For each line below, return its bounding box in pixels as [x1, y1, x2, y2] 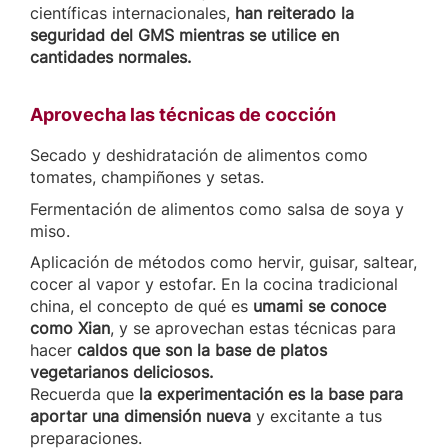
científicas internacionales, [30, 3, 235, 24]
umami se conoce [253, 296, 386, 317]
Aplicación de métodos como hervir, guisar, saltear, [30, 252, 417, 273]
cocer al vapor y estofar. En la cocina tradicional [30, 274, 398, 295]
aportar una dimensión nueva [30, 406, 251, 427]
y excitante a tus [251, 406, 382, 427]
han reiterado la [235, 3, 354, 24]
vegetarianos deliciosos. [30, 362, 213, 383]
